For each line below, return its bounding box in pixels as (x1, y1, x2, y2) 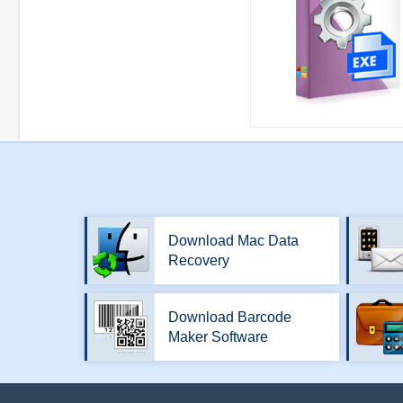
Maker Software (168, 328, 268, 345)
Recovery (168, 252, 229, 268)
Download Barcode (168, 309, 291, 325)
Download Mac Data (168, 232, 299, 248)
